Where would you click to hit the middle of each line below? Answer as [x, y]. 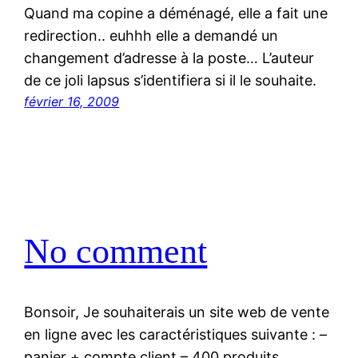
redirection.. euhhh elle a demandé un [151, 36]
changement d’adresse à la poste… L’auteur [169, 58]
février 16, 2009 [72, 102]
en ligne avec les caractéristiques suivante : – [176, 335]
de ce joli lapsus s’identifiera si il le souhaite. [171, 81]
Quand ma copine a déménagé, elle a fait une [176, 14]
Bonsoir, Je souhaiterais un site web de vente [177, 312]
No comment [116, 251]
